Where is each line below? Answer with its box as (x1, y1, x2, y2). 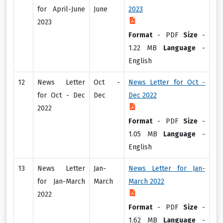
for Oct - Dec (37, 91, 85, 100)
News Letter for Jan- (128, 164, 205, 173)
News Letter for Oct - (128, 78, 205, 87)
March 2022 (128, 177, 164, 186)
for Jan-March (37, 177, 85, 186)
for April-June (37, 5, 85, 14)
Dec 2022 (128, 91, 157, 100)
